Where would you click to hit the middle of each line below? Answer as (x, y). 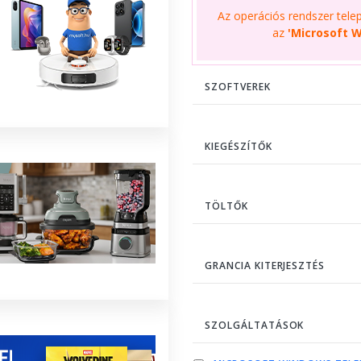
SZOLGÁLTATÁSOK (255, 325)
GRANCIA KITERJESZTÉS (265, 265)
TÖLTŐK (226, 205)
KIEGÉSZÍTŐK (239, 146)
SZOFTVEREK (238, 86)
